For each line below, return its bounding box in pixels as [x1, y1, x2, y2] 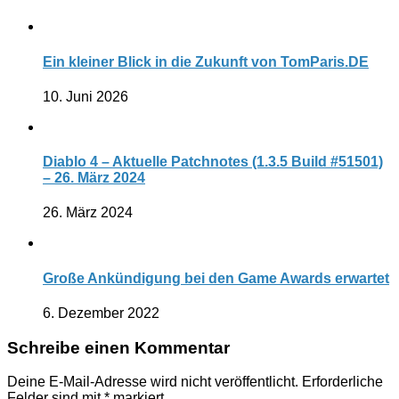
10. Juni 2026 [43, 88, 128, 104]
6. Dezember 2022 [43, 305, 159, 321]
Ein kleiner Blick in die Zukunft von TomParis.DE [43, 53, 369, 69]
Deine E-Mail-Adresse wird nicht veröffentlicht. [7, 374, 298, 390]
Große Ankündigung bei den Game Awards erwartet [43, 270, 389, 286]
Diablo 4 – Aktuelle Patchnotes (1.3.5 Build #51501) [43, 154, 383, 170]
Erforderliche [302, 374, 383, 390]
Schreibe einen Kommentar [7, 338, 230, 357]
